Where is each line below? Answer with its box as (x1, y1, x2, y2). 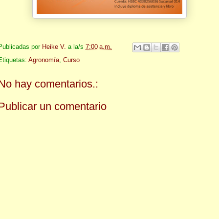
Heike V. (42, 43, 66, 51)
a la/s (68, 43, 86, 51)
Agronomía (28, 56, 59, 64)
